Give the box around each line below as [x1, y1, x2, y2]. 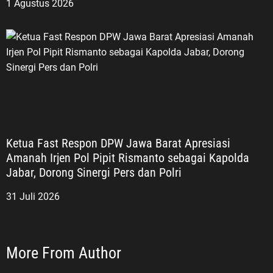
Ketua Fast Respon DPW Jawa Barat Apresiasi [6, 136, 230, 151]
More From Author [6, 244, 121, 263]
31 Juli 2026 [6, 191, 60, 203]
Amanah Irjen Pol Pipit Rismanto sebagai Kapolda [6, 151, 249, 166]
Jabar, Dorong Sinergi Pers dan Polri [6, 165, 182, 180]
